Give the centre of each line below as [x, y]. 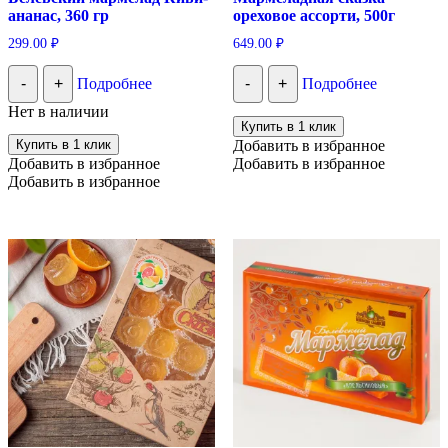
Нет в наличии [58, 112]
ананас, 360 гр [58, 16]
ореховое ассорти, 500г [313, 16]
